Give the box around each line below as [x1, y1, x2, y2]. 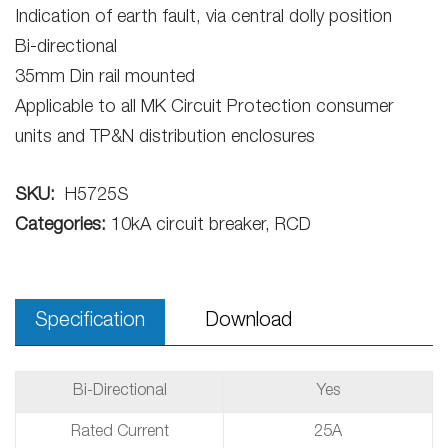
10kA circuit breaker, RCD [111, 217, 311, 235]
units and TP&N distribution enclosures [15, 129, 315, 147]
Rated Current [70, 425, 169, 441]
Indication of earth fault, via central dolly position [15, 9, 392, 27]
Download [205, 312, 292, 332]
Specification [35, 312, 145, 332]
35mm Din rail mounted [15, 69, 195, 87]
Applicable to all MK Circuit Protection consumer [15, 99, 394, 117]
